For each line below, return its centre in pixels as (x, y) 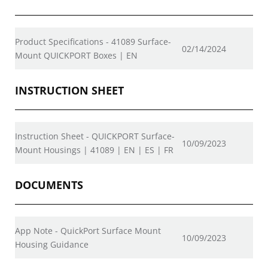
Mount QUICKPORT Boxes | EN (76, 55)
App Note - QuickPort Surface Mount (88, 231)
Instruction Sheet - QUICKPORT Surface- (95, 136)
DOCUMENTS (49, 185)
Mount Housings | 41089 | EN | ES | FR (94, 150)
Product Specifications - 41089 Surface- (93, 42)
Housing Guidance (52, 244)
